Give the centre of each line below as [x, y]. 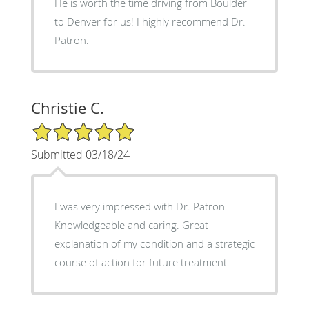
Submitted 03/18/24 [80, 154]
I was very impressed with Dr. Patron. [141, 206]
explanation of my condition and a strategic [154, 243]
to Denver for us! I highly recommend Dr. [150, 21]
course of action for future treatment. [142, 262]
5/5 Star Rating [65, 127]
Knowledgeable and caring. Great [131, 225]
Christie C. [67, 108]
